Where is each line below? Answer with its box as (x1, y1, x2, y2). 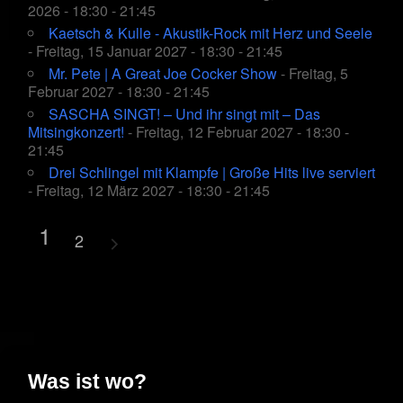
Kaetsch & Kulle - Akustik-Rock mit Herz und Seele (49, 22, 372, 44)
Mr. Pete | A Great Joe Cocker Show (49, 63, 277, 85)
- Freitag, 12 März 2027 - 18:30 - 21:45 (28, 180, 270, 201)
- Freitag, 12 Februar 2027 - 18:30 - (124, 121, 349, 143)
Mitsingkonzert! (28, 121, 124, 143)
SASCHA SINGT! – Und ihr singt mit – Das (49, 103, 320, 125)
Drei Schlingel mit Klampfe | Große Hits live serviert (49, 162, 375, 184)
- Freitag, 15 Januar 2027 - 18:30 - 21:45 (28, 40, 282, 62)
